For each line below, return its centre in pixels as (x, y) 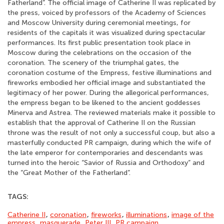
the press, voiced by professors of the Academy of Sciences (107, 13)
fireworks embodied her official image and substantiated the (106, 83)
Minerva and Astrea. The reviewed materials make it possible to (111, 113)
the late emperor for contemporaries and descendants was (105, 153)
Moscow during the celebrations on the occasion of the (99, 53)
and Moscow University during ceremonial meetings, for (99, 23)
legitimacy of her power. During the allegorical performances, (108, 93)
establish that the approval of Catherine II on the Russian (101, 123)
